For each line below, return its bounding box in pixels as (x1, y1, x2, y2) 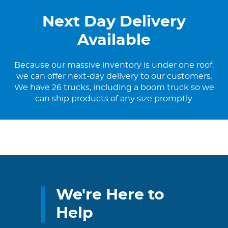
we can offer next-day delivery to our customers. (16, 72, 212, 81)
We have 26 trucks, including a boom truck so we (14, 83, 214, 92)
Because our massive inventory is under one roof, (14, 61, 214, 70)
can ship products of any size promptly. (35, 95, 193, 103)
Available (77, 33, 151, 48)
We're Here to (56, 187, 164, 203)
